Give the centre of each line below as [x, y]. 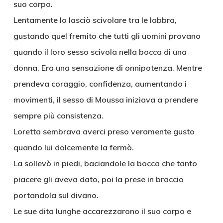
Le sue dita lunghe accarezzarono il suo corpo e [102, 211]
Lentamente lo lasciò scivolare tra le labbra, [95, 20]
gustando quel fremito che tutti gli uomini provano [107, 36]
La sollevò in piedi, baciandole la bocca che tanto [105, 163]
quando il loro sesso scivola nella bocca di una [100, 52]
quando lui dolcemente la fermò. [73, 147]
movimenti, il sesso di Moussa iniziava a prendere [106, 100]
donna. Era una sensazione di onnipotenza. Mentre [108, 68]
